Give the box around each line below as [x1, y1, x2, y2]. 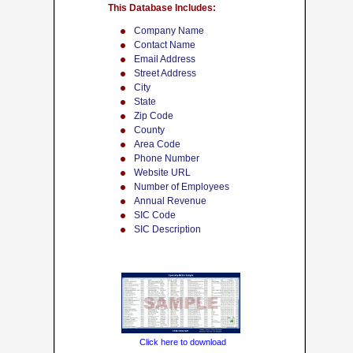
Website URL [134, 167, 191, 178]
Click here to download [139, 337, 226, 347]
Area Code [134, 139, 180, 150]
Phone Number [134, 153, 199, 164]
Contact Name [134, 39, 195, 50]
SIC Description [134, 224, 201, 235]
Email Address [134, 54, 195, 65]
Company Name [134, 25, 204, 36]
